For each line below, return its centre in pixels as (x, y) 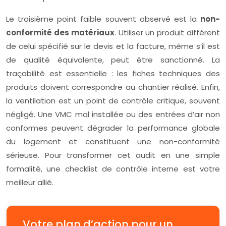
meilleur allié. (30, 183)
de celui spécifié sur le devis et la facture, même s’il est (113, 46)
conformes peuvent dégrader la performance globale (113, 128)
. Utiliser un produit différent (167, 33)
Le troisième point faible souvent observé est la (103, 19)
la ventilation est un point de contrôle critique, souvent (113, 101)
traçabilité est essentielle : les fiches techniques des (113, 74)
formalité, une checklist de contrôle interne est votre (113, 169)
